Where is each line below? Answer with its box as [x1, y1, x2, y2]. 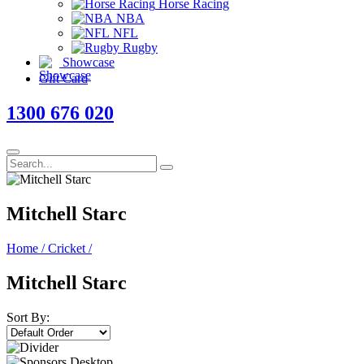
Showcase [59, 54, 115, 69]
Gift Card [39, 71, 88, 86]
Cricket [48, 240, 89, 255]
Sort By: [6, 310, 50, 324]
